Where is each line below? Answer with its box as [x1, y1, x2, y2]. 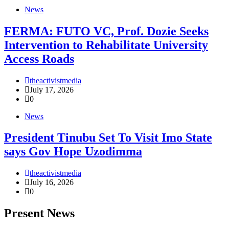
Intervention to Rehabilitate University [4, 38, 208, 52]
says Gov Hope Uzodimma [4, 145, 142, 158]
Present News [4, 207, 75, 220]
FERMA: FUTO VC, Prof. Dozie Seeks [4, 24, 209, 38]
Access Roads [4, 52, 74, 65]
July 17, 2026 [30, 85, 74, 94]
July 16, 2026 [30, 178, 74, 187]
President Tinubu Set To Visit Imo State [4, 131, 212, 145]
